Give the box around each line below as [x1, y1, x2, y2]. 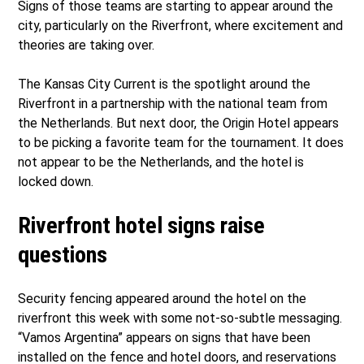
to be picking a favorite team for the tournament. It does [18, 134, 344, 150]
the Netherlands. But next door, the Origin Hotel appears [18, 115, 340, 131]
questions [18, 240, 108, 268]
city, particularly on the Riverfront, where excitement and [18, 17, 344, 33]
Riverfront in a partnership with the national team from [18, 95, 328, 111]
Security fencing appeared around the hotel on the [18, 290, 307, 306]
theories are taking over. [18, 37, 155, 53]
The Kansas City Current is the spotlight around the [18, 76, 311, 92]
